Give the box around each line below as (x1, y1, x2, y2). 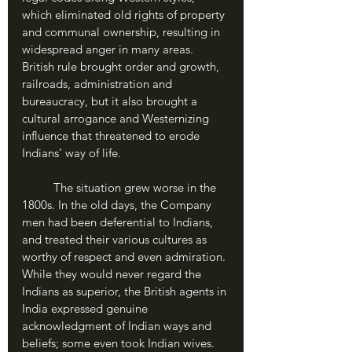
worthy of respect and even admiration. (22, 249, 229, 264)
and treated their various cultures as (22, 232, 210, 247)
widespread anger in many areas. (22, 42, 196, 57)
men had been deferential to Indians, (22, 214, 216, 229)
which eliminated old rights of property (22, 7, 228, 22)
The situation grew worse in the (22, 180, 53, 195)
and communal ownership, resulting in (22, 24, 223, 39)
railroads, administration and (22, 76, 175, 91)
